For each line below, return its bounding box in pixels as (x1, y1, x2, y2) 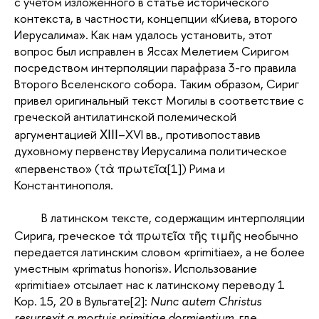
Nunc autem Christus (150, 292, 261, 309)
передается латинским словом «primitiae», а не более (14, 243, 305, 260)
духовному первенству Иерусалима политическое (14, 142, 287, 159)
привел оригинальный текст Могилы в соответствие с (14, 91, 304, 108)
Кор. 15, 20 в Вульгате (14, 292, 130, 309)
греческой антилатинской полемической (14, 108, 236, 125)
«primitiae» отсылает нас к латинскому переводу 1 (14, 276, 285, 293)
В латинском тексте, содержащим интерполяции (41, 209, 305, 226)
